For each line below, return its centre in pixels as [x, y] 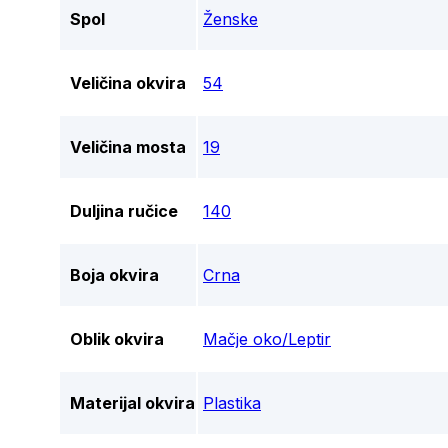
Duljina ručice [124, 211]
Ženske [230, 19]
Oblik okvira [117, 339]
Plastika [232, 403]
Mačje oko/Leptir [267, 339]
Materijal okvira [132, 403]
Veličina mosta [128, 147]
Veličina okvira [128, 83]
